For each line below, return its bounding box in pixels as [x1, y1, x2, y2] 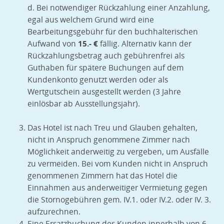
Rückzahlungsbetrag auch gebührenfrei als [27, 50, 184, 61]
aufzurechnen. [27, 206, 80, 217]
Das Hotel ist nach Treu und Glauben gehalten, [27, 122, 197, 133]
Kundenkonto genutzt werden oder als [27, 74, 168, 85]
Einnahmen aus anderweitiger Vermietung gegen [27, 182, 207, 193]
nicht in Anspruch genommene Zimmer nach [27, 134, 190, 145]
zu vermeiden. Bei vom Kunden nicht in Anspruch [27, 158, 208, 169]
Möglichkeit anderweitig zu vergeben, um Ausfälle [27, 146, 209, 157]
